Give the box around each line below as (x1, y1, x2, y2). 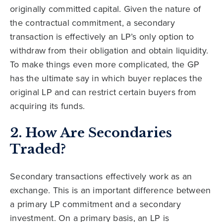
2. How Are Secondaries (10, 125, 172, 141)
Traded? (10, 141, 66, 158)
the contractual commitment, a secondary (10, 16, 175, 30)
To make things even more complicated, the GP (10, 58, 199, 71)
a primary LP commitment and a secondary (10, 198, 181, 211)
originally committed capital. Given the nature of (10, 2, 201, 16)
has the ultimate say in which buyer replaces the (10, 72, 202, 85)
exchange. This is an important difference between (10, 184, 211, 197)
